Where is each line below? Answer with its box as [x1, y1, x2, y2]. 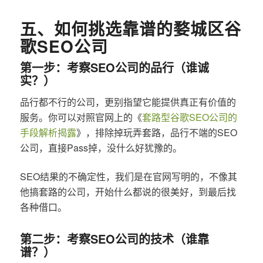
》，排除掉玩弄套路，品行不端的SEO [76, 126, 237, 140]
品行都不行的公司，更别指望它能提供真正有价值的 [19, 95, 236, 109]
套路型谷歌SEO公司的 [141, 110, 237, 124]
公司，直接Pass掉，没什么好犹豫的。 [19, 141, 182, 155]
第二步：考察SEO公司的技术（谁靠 [19, 230, 209, 247]
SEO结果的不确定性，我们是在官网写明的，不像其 [19, 169, 237, 183]
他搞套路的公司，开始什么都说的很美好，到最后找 [19, 184, 236, 198]
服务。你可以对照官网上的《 [19, 110, 142, 124]
